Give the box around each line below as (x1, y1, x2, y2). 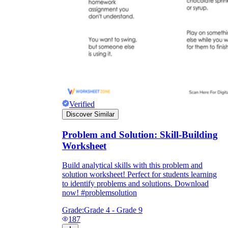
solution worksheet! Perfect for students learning (62, 170, 217, 179)
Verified (69, 99, 95, 108)
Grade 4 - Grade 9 (84, 206, 142, 215)
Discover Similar (66, 110, 115, 118)
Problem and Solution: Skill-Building (62, 129, 218, 140)
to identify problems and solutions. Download (62, 179, 209, 188)
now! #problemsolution (62, 188, 137, 197)
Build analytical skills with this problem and (62, 161, 203, 170)
